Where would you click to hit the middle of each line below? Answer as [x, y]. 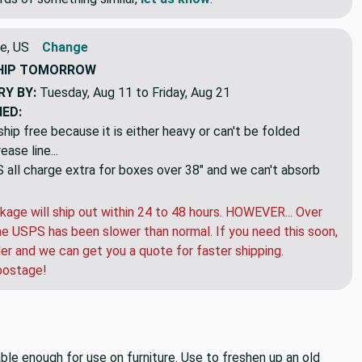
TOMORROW [58, 69]
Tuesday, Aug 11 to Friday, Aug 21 [135, 92]
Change [65, 47]
